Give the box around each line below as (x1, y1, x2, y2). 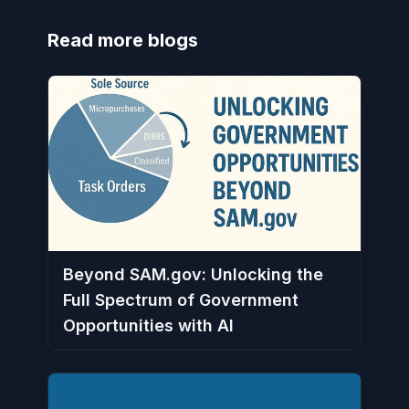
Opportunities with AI (63, 315, 234, 335)
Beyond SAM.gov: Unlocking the (63, 264, 323, 284)
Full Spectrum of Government (63, 289, 299, 309)
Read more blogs (47, 28, 198, 51)
